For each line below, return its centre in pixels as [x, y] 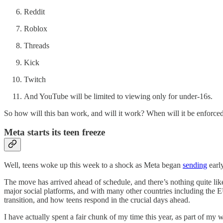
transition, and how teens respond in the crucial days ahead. [97, 200]
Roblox [36, 28]
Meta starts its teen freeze [55, 132]
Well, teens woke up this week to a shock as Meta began [93, 165]
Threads [37, 45]
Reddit [34, 11]
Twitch [35, 79]
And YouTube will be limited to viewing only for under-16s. [118, 96]
